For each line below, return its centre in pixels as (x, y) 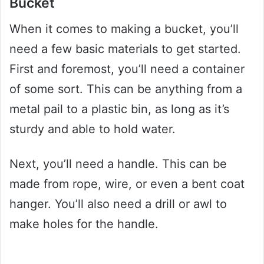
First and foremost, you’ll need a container (127, 69)
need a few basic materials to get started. (125, 49)
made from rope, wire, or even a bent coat (127, 184)
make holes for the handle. (84, 224)
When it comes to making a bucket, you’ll (124, 29)
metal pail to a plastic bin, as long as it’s (119, 109)
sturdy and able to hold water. (93, 129)
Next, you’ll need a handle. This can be (118, 164)
